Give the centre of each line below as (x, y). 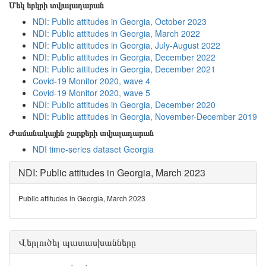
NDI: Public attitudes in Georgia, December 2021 (124, 69)
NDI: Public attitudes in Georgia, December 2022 (124, 57)
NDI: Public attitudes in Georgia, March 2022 (116, 33)
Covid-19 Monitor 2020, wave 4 (91, 81)
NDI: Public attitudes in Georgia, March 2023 (112, 172)
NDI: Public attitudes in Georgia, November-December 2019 (145, 116)
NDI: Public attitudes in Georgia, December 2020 (124, 104)
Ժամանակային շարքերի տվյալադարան (81, 132)
